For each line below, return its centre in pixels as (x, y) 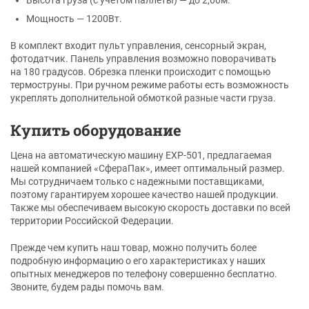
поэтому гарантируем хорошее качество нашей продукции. (144, 194)
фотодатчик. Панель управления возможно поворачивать (143, 58)
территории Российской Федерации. (92, 220)
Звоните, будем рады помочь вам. (87, 287)
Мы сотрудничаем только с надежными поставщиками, (137, 181)
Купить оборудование (96, 130)
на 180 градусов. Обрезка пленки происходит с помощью (140, 71)
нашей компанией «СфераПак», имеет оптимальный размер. (148, 168)
